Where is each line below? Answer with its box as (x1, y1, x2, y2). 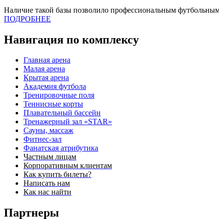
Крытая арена (23, 73, 69, 82)
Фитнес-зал (23, 135, 62, 144)
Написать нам (23, 179, 70, 188)
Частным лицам (23, 153, 76, 161)
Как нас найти (23, 188, 71, 197)
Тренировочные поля (23, 91, 94, 100)
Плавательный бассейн (23, 109, 101, 117)
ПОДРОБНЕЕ (4, 14, 51, 23)
